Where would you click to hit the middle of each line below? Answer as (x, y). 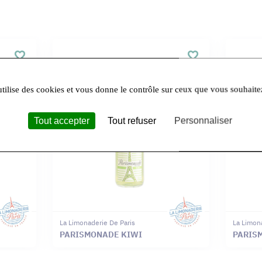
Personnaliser (203, 120)
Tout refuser (132, 120)
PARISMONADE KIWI (101, 235)
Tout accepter (61, 120)
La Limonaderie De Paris (97, 223)
